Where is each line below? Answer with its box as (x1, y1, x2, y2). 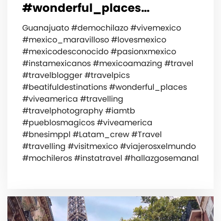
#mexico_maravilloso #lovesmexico (22, 34, 166, 45)
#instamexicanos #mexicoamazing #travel (22, 57, 193, 69)
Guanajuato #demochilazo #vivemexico (22, 22, 181, 34)
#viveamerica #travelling (22, 93, 123, 105)
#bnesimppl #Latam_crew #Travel (22, 128, 162, 140)
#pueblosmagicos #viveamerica (22, 116, 152, 128)
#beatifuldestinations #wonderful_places (22, 81, 187, 93)
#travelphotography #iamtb (22, 105, 135, 116)
